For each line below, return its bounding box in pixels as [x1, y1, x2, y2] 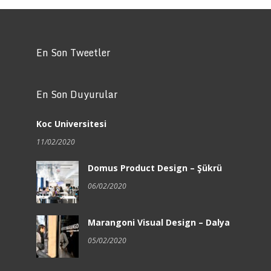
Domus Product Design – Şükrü [87, 162, 222, 174]
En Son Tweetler [36, 44, 110, 60]
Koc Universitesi [36, 117, 106, 129]
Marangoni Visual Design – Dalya [87, 216, 230, 228]
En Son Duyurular [36, 86, 117, 102]
